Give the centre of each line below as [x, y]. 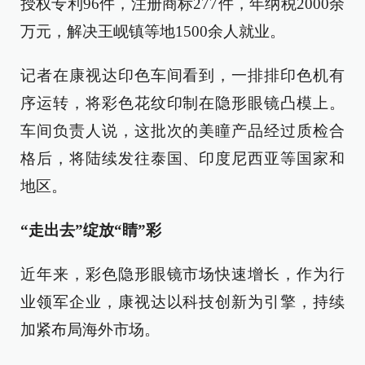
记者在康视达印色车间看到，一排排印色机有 [182, 75]
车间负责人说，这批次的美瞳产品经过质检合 [182, 130]
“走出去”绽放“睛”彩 [91, 230]
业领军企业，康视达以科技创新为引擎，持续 [182, 301]
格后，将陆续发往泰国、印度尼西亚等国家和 [182, 158]
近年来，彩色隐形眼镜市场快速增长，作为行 [182, 274]
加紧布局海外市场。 [90, 329]
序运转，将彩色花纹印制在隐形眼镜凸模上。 [182, 103]
